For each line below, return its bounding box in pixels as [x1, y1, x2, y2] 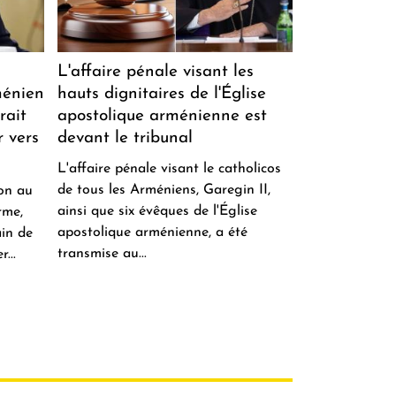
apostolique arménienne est [57, 107, 267, 125]
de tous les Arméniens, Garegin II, [57, 182, 270, 197]
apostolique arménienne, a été [57, 225, 247, 240]
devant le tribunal [57, 129, 193, 147]
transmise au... [57, 246, 147, 261]
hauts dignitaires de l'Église [57, 85, 266, 103]
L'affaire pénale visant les [57, 63, 254, 80]
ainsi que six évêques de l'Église [57, 203, 257, 218]
